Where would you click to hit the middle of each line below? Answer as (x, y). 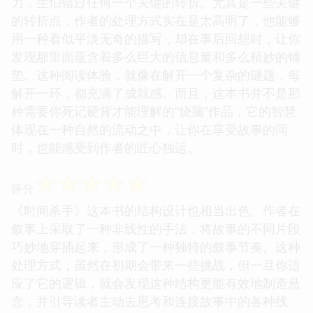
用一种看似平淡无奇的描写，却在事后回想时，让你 (156, 38)
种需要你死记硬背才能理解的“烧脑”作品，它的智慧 (154, 111)
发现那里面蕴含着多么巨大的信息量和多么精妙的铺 (156, 56)
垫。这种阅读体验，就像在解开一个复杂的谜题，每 (156, 74)
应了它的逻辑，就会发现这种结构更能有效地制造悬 (156, 283)
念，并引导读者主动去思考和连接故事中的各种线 (150, 301)
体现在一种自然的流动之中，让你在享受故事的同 (150, 129)
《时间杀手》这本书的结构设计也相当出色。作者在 (156, 210)
